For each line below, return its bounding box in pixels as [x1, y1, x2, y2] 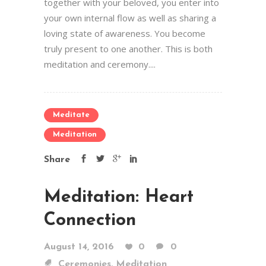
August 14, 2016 [44, 242, 114, 252]
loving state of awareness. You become [44, 27, 205, 39]
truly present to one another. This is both [44, 43, 213, 55]
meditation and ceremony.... [44, 58, 156, 70]
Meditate [53, 111, 90, 119]
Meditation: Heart [44, 188, 194, 207]
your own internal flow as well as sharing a [44, 12, 216, 24]
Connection [44, 211, 136, 230]
